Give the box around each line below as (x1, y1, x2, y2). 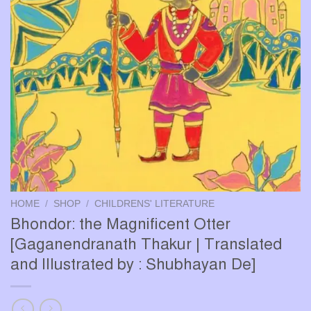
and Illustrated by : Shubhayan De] (10, 255, 256, 274)
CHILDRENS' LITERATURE (94, 198, 215, 209)
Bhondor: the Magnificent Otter (10, 215, 230, 234)
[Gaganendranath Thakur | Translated (10, 235, 282, 254)
